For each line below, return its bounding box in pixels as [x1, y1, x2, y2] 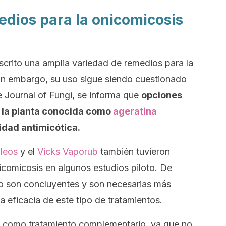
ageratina [113, 106, 157, 117]
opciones [141, 90, 182, 100]
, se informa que [72, 90, 141, 100]
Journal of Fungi [5, 90, 72, 100]
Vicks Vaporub [37, 146, 98, 157]
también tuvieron [98, 146, 170, 157]
